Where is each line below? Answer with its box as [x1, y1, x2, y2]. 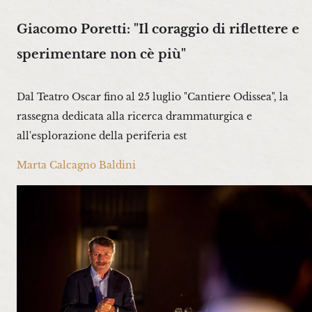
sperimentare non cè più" [17, 45, 186, 62]
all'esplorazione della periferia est [17, 130, 187, 143]
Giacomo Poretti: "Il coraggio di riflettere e [17, 20, 299, 37]
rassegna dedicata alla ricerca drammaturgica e [17, 110, 252, 123]
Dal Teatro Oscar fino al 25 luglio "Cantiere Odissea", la [17, 91, 288, 104]
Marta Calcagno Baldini [17, 159, 136, 172]
